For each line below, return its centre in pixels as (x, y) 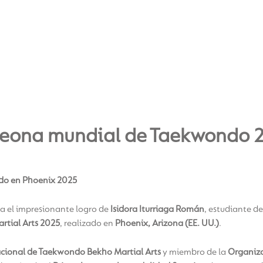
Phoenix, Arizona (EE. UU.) (167, 223)
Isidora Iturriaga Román (157, 209)
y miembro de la (194, 252)
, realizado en (87, 223)
